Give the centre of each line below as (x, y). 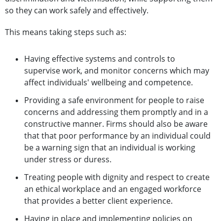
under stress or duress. (68, 160)
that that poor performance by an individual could (117, 136)
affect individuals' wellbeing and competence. (109, 83)
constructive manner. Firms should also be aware (116, 124)
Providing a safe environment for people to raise (114, 100)
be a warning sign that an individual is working (110, 148)
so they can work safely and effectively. (77, 11)
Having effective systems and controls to (100, 59)
